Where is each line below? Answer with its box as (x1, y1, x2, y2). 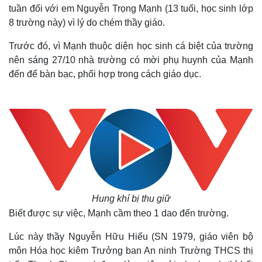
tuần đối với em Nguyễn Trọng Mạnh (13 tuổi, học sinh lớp (9, 4, 253, 13)
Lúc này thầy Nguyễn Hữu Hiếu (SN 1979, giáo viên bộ (9, 232, 253, 242)
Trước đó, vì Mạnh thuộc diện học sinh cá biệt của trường (9, 41, 253, 51)
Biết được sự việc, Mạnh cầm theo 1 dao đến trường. (9, 208, 229, 218)
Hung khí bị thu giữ (92, 194, 170, 204)
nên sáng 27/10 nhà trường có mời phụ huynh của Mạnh (9, 55, 253, 65)
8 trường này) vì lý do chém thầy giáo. (9, 18, 165, 27)
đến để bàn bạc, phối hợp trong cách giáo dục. (9, 69, 201, 79)
